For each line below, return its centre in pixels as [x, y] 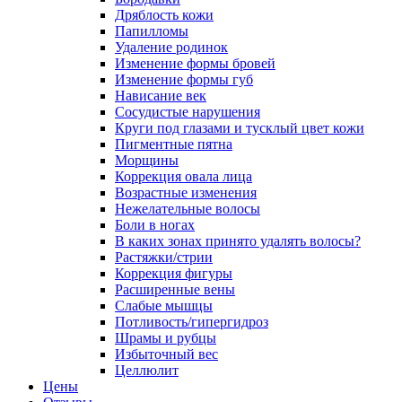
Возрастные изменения [186, 192]
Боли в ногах [155, 225]
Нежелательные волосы [188, 209]
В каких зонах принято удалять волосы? [238, 241]
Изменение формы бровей [195, 63]
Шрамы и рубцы [166, 338]
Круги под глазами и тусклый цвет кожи [240, 128]
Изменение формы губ [184, 79]
